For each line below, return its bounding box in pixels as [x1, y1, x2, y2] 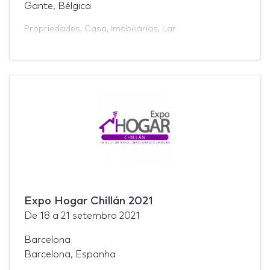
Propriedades [24, 24, 80, 33]
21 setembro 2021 [61, 210, 140, 221]
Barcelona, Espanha [24, 249, 116, 259]
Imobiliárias [111, 24, 158, 33]
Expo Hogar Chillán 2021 [24, 195, 153, 207]
